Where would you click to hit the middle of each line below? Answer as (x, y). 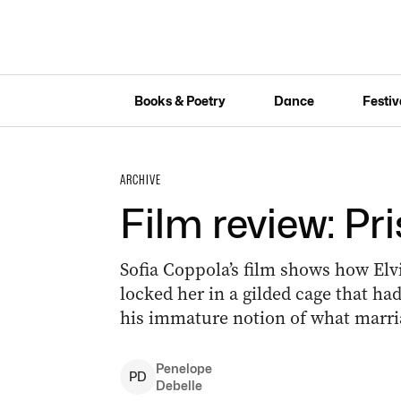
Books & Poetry (179, 100)
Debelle (179, 385)
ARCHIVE (140, 180)
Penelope (183, 368)
